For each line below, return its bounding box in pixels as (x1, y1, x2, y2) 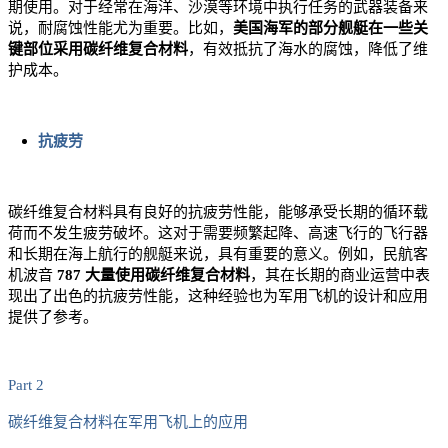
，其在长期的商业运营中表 (250, 267, 430, 284)
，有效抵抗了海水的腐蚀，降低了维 (188, 41, 428, 58)
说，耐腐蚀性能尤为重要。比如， (8, 20, 233, 37)
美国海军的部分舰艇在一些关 (233, 20, 428, 37)
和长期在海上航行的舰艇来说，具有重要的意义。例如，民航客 (8, 246, 428, 263)
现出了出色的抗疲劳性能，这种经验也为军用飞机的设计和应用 (8, 288, 428, 305)
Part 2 (8, 377, 44, 394)
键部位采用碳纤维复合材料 (8, 41, 188, 58)
